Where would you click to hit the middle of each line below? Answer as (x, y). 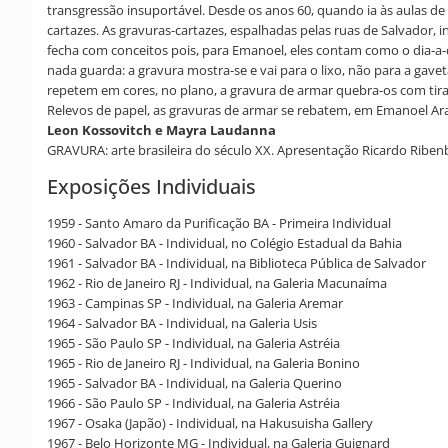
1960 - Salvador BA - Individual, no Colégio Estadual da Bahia (224, 242)
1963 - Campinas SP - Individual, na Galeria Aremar (195, 302)
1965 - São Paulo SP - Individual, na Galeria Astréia (193, 342)
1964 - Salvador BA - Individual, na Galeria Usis (182, 322)
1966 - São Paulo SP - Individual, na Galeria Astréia (193, 402)
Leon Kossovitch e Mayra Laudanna (161, 129)
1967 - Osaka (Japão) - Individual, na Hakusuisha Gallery (210, 422)
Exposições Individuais (151, 186)
